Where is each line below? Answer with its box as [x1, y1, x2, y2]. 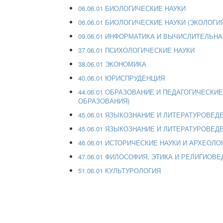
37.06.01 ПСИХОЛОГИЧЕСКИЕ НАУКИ [78, 45, 195, 55]
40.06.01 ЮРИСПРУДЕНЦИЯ [78, 73, 165, 83]
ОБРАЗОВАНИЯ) [78, 96, 129, 106]
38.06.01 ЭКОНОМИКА [78, 59, 146, 69]
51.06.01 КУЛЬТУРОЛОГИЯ [78, 165, 161, 175]
